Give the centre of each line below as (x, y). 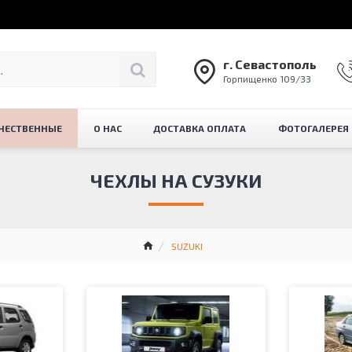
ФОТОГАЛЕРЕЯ (313, 128)
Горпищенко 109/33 (267, 79)
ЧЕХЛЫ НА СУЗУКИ (176, 180)
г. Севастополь (270, 64)
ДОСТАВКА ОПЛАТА (200, 128)
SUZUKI (187, 246)
